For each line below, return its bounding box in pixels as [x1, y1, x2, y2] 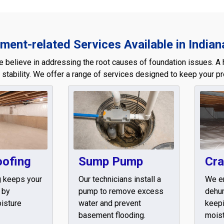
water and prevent [78, 198, 141, 208]
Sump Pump [78, 154, 143, 168]
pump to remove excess [78, 186, 163, 196]
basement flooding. [78, 210, 145, 220]
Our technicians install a [78, 174, 161, 184]
